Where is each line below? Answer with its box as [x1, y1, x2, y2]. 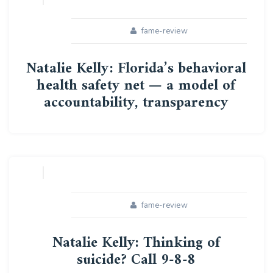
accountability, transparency [44, 90, 229, 116]
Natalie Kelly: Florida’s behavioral [26, 56, 246, 82]
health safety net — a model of [37, 73, 236, 99]
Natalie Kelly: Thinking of [52, 230, 221, 256]
